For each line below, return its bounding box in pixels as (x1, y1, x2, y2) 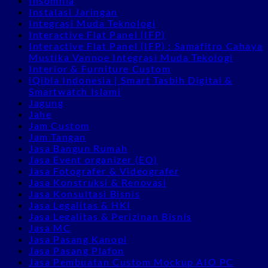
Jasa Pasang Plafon (29, 244, 124, 256)
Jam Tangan (29, 130, 86, 142)
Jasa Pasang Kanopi (29, 233, 127, 245)
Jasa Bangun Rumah (29, 142, 128, 154)
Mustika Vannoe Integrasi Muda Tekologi (29, 51, 233, 63)
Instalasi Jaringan (29, 5, 118, 17)
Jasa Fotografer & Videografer (29, 165, 179, 176)
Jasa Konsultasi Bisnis (29, 187, 141, 199)
